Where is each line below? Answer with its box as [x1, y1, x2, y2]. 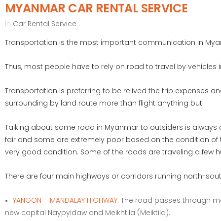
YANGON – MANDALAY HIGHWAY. [13, 195, 119, 205]
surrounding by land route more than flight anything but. [5, 98, 204, 108]
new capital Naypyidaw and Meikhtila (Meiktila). [5, 208, 170, 218]
